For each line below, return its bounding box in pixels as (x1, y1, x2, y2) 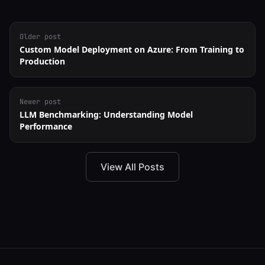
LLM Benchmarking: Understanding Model (20, 109, 193, 120)
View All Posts (101, 161, 164, 173)
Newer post (20, 97, 61, 106)
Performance (20, 121, 72, 132)
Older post (20, 32, 61, 41)
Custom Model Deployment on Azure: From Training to (20, 44, 244, 55)
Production (20, 56, 65, 67)
